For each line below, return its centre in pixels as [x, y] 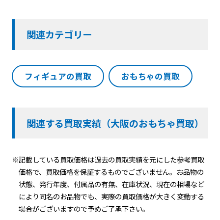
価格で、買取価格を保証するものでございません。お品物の [111, 171]
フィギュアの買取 [58, 76]
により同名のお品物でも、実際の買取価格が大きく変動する [112, 196]
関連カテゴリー [59, 35]
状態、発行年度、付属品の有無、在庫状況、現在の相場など [112, 184]
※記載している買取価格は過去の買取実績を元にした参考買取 [108, 159]
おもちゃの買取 [151, 76]
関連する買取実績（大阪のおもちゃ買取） [115, 123]
